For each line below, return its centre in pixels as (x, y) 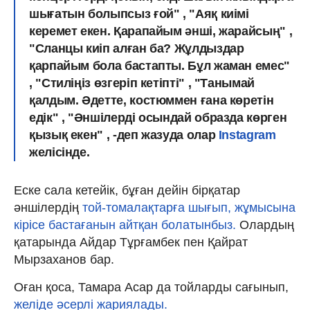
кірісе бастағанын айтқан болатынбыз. (125, 225)
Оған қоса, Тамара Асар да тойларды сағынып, (151, 287)
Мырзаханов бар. (64, 259)
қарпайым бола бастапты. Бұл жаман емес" (159, 65)
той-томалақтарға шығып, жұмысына (189, 207)
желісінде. (60, 152)
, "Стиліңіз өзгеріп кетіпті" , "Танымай (142, 83)
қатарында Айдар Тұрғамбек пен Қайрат (131, 242)
